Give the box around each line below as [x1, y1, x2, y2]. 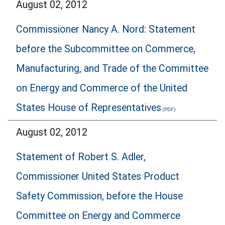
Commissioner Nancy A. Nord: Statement [16, 23, 195, 35]
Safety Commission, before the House [16, 190, 183, 202]
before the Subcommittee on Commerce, [16, 43, 195, 55]
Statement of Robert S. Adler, [16, 151, 146, 163]
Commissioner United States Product [16, 170, 179, 182]
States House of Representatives [16, 101, 161, 114]
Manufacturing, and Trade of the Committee [16, 62, 208, 74]
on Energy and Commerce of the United [16, 82, 187, 94]
